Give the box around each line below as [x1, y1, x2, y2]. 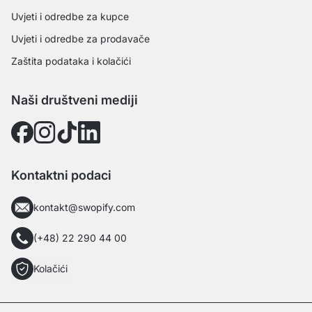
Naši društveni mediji [11, 92, 138, 107]
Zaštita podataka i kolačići [11, 54, 131, 67]
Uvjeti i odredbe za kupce [11, 10, 129, 22]
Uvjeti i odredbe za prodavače [11, 32, 150, 45]
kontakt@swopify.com [33, 201, 135, 213]
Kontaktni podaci [11, 167, 111, 182]
